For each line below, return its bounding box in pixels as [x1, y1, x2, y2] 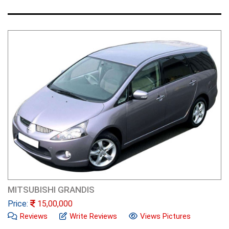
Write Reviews [70, 212, 117, 221]
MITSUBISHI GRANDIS [8, 185, 95, 195]
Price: [8, 199, 30, 209]
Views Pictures [140, 212, 191, 221]
